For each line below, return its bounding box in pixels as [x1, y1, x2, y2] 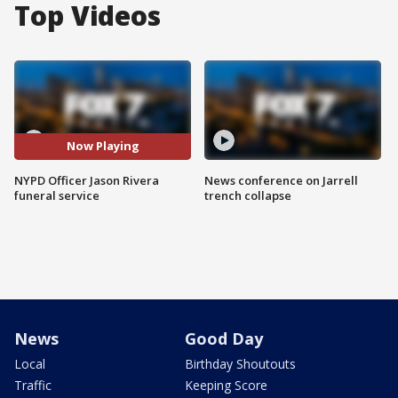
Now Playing [66, 138, 139, 155]
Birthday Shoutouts [185, 354, 296, 372]
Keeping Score [185, 376, 267, 394]
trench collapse [204, 187, 291, 203]
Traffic [14, 376, 52, 394]
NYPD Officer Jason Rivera [14, 171, 159, 188]
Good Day [185, 327, 263, 349]
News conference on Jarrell [204, 171, 358, 188]
